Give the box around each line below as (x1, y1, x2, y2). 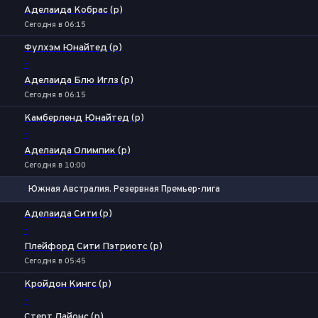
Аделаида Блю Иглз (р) (24, 75, 133, 87)
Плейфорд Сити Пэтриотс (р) (24, 241, 163, 253)
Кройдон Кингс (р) (24, 278, 111, 290)
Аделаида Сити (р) (24, 208, 112, 220)
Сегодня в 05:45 (24, 256, 86, 266)
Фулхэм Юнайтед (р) (24, 42, 122, 54)
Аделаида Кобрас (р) (24, 4, 123, 16)
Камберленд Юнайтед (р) (24, 112, 144, 124)
